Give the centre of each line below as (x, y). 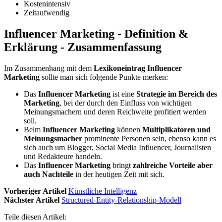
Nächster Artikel (32, 200)
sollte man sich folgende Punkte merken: (104, 77)
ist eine (123, 94)
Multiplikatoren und (176, 129)
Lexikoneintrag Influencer (138, 68)
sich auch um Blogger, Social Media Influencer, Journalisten (117, 147)
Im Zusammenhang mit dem (49, 68)
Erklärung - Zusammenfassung (83, 47)
